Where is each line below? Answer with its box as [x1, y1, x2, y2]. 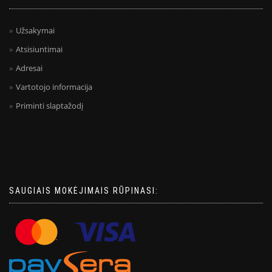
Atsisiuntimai [16, 44, 63, 55]
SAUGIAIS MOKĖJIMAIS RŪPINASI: [9, 186, 158, 196]
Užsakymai [16, 25, 55, 36]
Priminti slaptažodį [16, 100, 83, 112]
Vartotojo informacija [16, 81, 92, 93]
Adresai [16, 63, 42, 74]
